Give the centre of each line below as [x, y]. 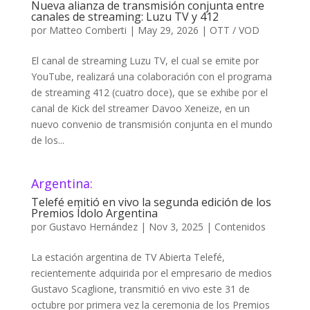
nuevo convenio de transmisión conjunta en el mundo [152, 124]
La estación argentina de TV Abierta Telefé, [128, 257]
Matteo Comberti [88, 30]
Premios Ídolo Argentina [94, 213]
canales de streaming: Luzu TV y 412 [125, 17]
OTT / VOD [234, 30]
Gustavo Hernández [93, 227]
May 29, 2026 [168, 30]
